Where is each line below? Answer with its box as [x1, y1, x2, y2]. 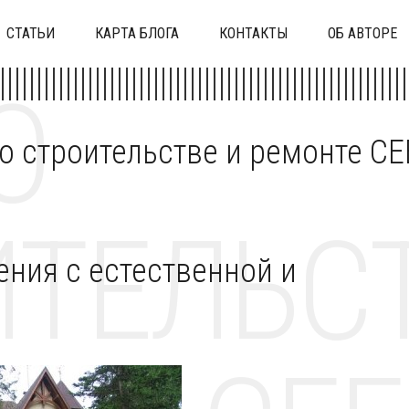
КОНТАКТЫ [219, 25, 288, 42]
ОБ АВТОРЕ [328, 25, 397, 42]
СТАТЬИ [6, 25, 55, 42]
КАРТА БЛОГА [95, 25, 179, 42]
